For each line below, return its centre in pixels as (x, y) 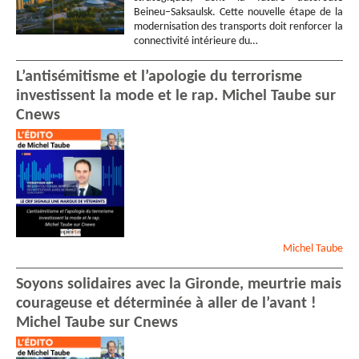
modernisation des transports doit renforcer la (238, 27)
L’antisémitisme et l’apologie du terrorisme (159, 77)
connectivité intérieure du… (196, 42)
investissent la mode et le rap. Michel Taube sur (176, 97)
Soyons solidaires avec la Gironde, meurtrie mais (179, 284)
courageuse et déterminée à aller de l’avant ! (166, 303)
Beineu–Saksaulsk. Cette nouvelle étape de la (238, 13)
